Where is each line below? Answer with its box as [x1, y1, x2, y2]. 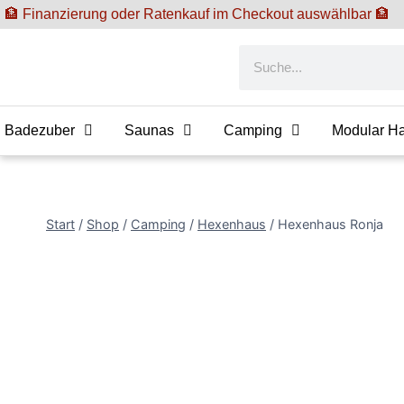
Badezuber [5, 123, 75, 138]
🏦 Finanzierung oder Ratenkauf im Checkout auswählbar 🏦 [5, 6, 390, 22]
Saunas [124, 123, 174, 138]
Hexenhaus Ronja [278, 216, 383, 232]
